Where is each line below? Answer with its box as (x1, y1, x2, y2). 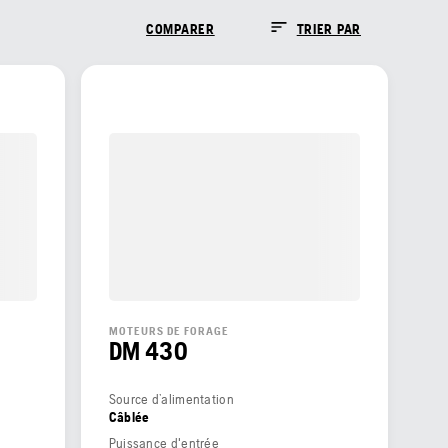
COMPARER (146, 20, 215, 37)
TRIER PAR (296, 20, 361, 37)
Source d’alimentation (108, 390, 234, 407)
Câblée (108, 408, 150, 425)
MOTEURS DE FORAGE (108, 323, 229, 338)
